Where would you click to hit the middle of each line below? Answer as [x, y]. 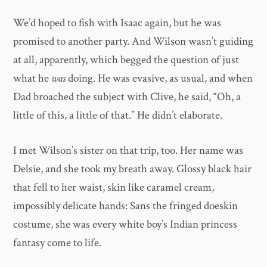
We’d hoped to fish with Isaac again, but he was [117, 23]
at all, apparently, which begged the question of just [126, 60]
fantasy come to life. [58, 243]
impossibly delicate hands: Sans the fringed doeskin [126, 206]
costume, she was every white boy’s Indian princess [125, 225]
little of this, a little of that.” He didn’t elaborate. [118, 115]
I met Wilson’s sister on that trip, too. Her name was [128, 151]
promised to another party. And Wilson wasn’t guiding [133, 41]
